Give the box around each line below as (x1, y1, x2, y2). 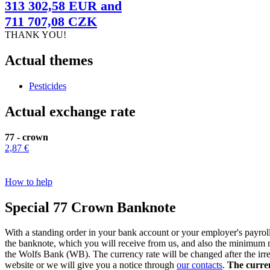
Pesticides (29, 80, 66, 91)
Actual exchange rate (5, 103, 136, 119)
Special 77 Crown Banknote (5, 199, 176, 215)
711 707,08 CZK (5, 14, 97, 30)
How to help (5, 176, 52, 187)
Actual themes (5, 52, 93, 69)
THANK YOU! (5, 30, 66, 40)
